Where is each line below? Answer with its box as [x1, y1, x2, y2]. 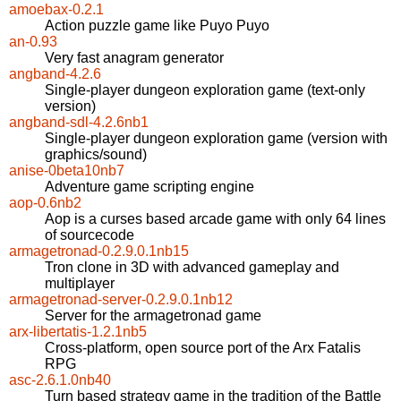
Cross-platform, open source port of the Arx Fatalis [45, 340, 361, 356]
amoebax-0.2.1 [9, 2, 104, 18]
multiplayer [45, 276, 115, 292]
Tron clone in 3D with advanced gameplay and [45, 260, 339, 276]
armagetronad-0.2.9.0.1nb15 [9, 243, 189, 260]
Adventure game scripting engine [45, 179, 254, 195]
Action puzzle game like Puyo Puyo [45, 18, 269, 34]
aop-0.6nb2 [9, 195, 81, 211]
